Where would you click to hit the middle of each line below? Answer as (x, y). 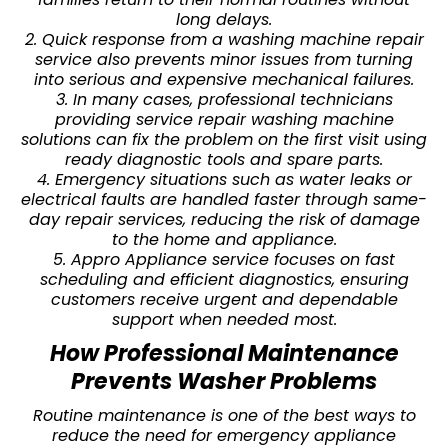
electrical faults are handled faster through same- (224, 199)
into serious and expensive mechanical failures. (224, 79)
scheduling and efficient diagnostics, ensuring (224, 279)
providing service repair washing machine (224, 119)
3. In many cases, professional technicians (224, 99)
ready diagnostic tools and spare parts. (224, 159)
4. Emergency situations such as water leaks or (224, 179)
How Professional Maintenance (224, 353)
